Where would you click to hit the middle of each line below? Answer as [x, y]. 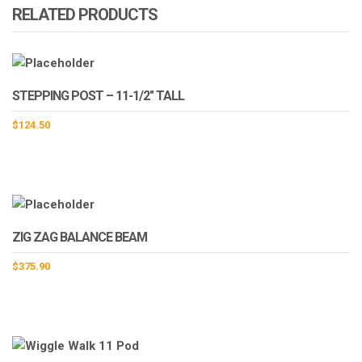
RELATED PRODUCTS [85, 15]
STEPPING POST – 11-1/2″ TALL [98, 96]
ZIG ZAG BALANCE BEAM [80, 238]
